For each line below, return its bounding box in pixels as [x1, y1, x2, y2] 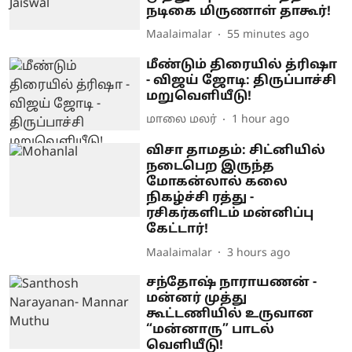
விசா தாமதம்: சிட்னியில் [146, 143, 326, 159]
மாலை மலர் [146, 113, 218, 126]
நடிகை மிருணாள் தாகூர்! [146, 3, 332, 20]
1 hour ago [232, 113, 290, 126]
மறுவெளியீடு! [146, 88, 252, 104]
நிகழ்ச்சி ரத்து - [146, 190, 255, 207]
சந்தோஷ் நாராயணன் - [146, 275, 317, 291]
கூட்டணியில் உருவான [146, 306, 314, 323]
